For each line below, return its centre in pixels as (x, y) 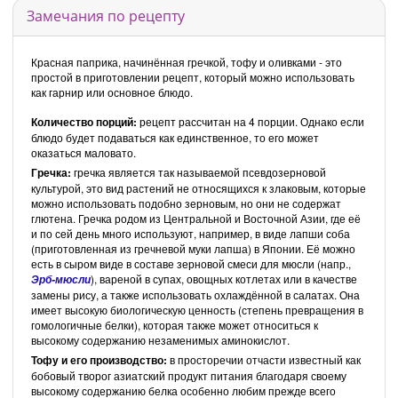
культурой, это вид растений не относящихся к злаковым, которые (199, 187)
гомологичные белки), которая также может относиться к (175, 324)
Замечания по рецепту (106, 16)
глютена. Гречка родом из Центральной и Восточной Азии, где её (196, 218)
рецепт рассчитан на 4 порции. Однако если (252, 121)
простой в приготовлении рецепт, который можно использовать (193, 76)
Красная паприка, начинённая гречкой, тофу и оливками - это (187, 61)
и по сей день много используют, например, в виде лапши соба (191, 233)
